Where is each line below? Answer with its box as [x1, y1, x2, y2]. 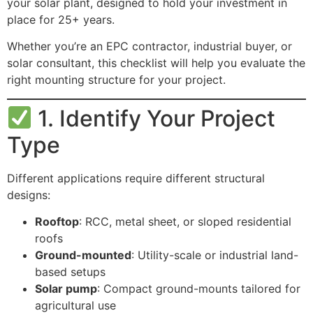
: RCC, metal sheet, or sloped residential [79, 214, 291, 229]
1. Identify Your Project [32, 104, 276, 132]
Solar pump [35, 282, 97, 296]
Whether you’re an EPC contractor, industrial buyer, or [7, 39, 292, 54]
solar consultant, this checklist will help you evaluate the [7, 56, 305, 71]
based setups [35, 265, 105, 279]
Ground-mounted [35, 248, 131, 263]
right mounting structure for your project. [7, 73, 226, 87]
